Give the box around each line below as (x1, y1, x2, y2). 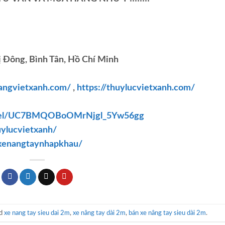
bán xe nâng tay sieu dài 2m (129, 209, 206, 216)
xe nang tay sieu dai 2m (4, 209, 70, 216)
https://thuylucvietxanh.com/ (75, 83, 195, 93)
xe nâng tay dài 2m (73, 209, 126, 216)
